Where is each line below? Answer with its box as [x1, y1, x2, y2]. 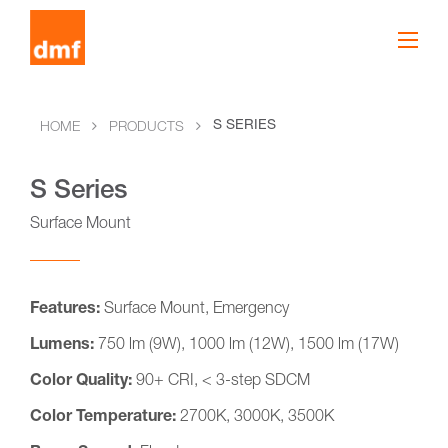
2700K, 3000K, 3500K [180, 409, 334, 426]
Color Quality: [30, 373, 136, 390]
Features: [30, 301, 100, 318]
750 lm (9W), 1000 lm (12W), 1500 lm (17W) [98, 337, 399, 354]
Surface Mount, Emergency [100, 301, 289, 318]
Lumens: [30, 337, 98, 354]
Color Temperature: [30, 409, 180, 426]
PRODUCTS [109, 121, 184, 135]
